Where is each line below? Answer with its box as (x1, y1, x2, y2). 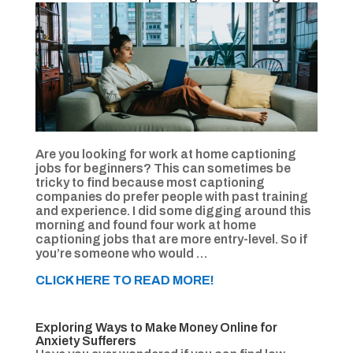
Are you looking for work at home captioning (35, 147, 296, 162)
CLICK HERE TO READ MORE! (35, 273, 214, 288)
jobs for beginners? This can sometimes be (35, 162, 291, 176)
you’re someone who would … (35, 247, 207, 261)
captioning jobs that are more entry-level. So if (35, 232, 307, 247)
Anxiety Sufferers (35, 334, 136, 348)
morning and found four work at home (35, 218, 256, 232)
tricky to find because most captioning (35, 176, 265, 190)
